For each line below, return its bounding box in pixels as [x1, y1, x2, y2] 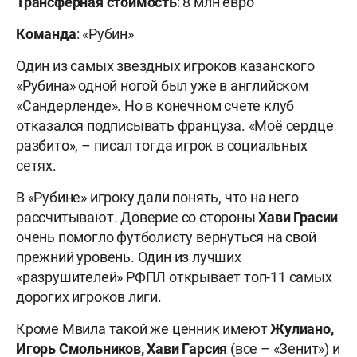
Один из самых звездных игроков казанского [16, 57, 315, 75]
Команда [16, 25, 76, 43]
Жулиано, [270, 320, 334, 338]
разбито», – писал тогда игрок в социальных [16, 137, 308, 155]
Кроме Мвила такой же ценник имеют [16, 320, 271, 338]
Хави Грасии [258, 209, 339, 226]
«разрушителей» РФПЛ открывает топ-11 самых [16, 269, 332, 286]
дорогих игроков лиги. [16, 288, 162, 306]
